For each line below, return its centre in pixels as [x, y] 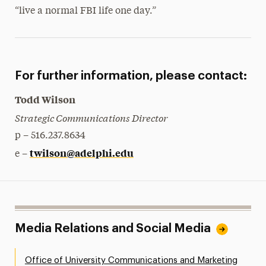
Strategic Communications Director [91, 117]
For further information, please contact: [131, 76]
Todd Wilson [45, 99]
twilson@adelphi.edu [81, 153]
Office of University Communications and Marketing [131, 260]
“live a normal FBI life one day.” [85, 11]
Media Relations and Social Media [113, 229]
